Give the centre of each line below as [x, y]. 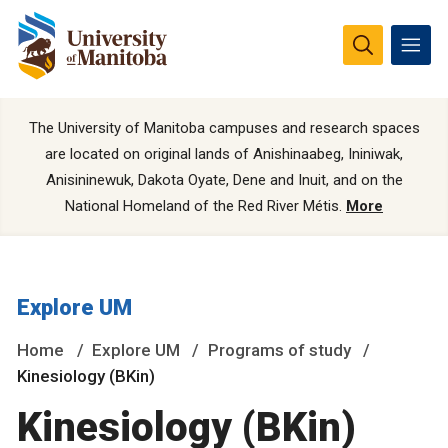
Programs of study [279, 349]
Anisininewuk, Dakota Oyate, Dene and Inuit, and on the [224, 180]
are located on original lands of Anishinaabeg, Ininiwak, [224, 154]
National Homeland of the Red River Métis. [205, 206]
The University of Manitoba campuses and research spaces [224, 128]
